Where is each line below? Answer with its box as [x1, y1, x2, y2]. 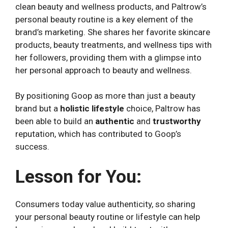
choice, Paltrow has [124, 103, 201, 114]
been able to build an [15, 116, 95, 127]
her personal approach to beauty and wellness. [15, 65, 192, 75]
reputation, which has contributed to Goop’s [15, 129, 181, 139]
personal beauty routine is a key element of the [15, 14, 193, 24]
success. [15, 141, 49, 152]
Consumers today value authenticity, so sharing [15, 198, 195, 209]
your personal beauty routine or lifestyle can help [15, 211, 200, 222]
